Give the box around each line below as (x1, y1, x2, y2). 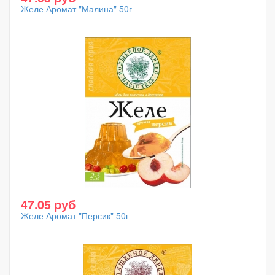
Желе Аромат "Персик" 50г (21, 209, 129, 222)
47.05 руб (21, 196, 76, 213)
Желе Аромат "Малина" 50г (21, 2, 132, 15)
